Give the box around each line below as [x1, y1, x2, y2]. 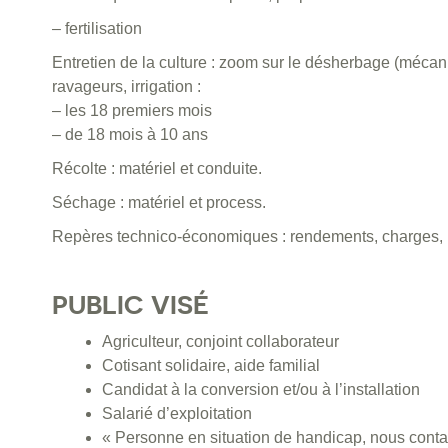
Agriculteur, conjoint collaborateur [102, 333, 339, 351]
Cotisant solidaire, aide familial [102, 357, 320, 375]
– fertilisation [52, 20, 142, 38]
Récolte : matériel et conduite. [52, 160, 262, 178]
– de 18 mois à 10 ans [52, 126, 208, 144]
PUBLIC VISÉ [52, 289, 209, 321]
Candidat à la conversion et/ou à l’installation [102, 381, 420, 399]
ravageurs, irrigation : [52, 78, 201, 96]
